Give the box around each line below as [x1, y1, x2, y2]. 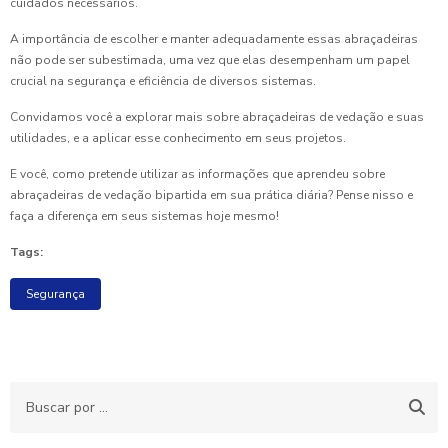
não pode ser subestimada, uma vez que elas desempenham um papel [10, 52, 410, 68]
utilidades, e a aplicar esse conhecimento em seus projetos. [10, 130, 346, 146]
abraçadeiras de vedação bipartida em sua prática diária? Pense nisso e [10, 187, 413, 203]
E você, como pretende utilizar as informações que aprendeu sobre [10, 166, 385, 182]
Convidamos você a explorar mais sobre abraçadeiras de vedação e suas [10, 109, 424, 125]
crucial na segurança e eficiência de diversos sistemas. [10, 73, 316, 89]
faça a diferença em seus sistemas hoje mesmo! [10, 208, 279, 224]
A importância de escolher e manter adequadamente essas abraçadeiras [10, 31, 418, 47]
